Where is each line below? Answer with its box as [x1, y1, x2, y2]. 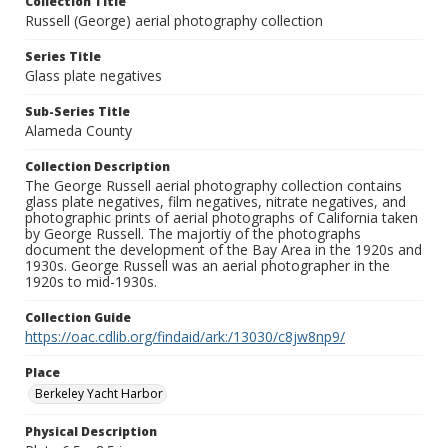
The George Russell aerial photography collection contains [25, 176, 402, 196]
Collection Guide [25, 309, 131, 327]
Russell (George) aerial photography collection [25, 11, 323, 31]
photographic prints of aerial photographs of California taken [25, 208, 418, 228]
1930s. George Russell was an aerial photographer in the [25, 256, 390, 276]
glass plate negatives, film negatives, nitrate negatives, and [25, 192, 406, 212]
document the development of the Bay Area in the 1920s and [25, 240, 422, 260]
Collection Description [25, 158, 170, 176]
